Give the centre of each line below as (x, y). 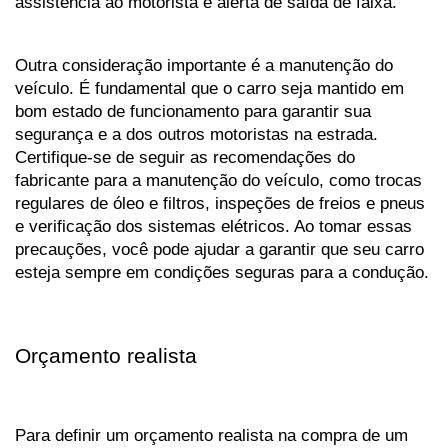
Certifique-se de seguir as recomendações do (185, 157)
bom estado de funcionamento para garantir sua (193, 111)
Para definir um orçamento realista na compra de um (211, 435)
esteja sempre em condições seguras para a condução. (222, 272)
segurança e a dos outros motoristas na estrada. (196, 134)
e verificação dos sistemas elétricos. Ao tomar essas (213, 226)
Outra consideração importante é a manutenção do (204, 65)
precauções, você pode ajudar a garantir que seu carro (219, 249)
